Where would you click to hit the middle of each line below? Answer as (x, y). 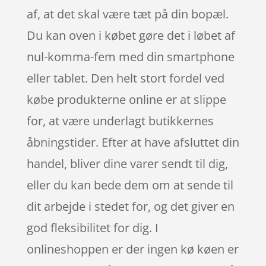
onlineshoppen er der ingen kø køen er (132, 249)
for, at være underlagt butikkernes (120, 121)
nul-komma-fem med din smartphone (130, 56)
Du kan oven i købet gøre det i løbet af (131, 35)
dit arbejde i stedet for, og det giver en (130, 206)
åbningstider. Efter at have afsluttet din (133, 142)
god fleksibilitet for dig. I (92, 227)
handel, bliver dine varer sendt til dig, (127, 163)
